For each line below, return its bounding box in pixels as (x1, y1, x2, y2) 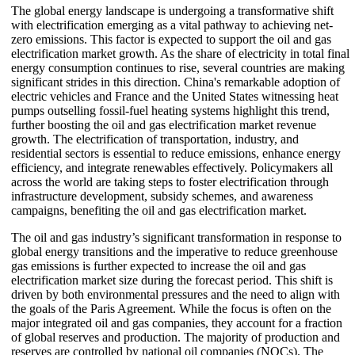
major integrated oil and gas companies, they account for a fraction (11, 315, 342, 330)
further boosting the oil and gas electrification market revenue (11, 117, 316, 132)
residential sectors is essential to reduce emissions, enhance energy (11, 146, 341, 160)
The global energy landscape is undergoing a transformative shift (11, 3, 334, 17)
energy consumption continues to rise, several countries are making (11, 60, 345, 74)
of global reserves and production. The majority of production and (11, 330, 340, 344)
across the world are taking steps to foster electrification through (11, 174, 329, 189)
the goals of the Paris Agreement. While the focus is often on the (11, 301, 331, 315)
